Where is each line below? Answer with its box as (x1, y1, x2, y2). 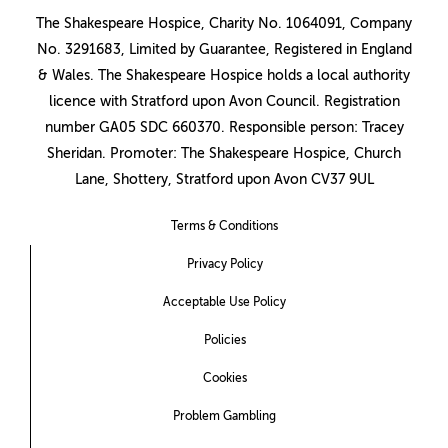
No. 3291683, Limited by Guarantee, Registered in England (36, 42, 412, 58)
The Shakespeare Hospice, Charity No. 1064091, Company (36, 16, 412, 32)
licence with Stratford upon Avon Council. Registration (48, 94, 400, 110)
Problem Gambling (173, 409, 276, 424)
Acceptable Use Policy (163, 295, 286, 310)
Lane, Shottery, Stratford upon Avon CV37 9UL (74, 172, 374, 188)
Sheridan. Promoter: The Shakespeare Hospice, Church (47, 146, 401, 162)
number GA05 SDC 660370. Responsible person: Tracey (44, 120, 404, 136)
